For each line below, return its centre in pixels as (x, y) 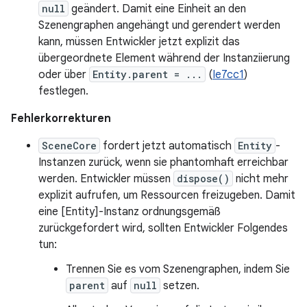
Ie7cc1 (228, 75)
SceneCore (69, 146)
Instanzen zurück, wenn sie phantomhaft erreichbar (163, 162)
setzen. (180, 286)
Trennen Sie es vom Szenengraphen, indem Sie (178, 269)
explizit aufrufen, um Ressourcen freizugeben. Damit (167, 195)
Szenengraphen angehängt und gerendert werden (159, 25)
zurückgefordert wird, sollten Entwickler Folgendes (163, 228)
